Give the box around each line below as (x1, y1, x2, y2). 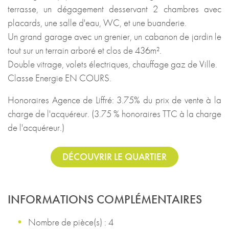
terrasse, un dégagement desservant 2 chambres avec (8, 2, 221, 15)
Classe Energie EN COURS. (8, 71, 111, 84)
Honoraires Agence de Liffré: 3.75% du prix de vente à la (8, 93, 221, 106)
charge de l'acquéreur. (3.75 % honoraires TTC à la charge (8, 107, 221, 120)
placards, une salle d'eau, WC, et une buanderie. (8, 16, 187, 29)
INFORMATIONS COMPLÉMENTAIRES (8, 191, 202, 207)
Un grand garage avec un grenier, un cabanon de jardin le (8, 30, 221, 43)
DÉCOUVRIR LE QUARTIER (62, 150, 167, 163)
